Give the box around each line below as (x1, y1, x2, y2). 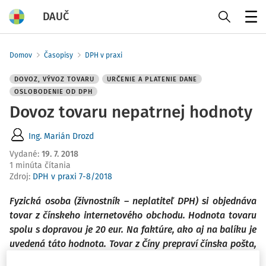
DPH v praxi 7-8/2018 (33, 172, 112, 182)
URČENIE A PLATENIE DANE (107, 75, 197, 83)
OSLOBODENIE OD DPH (14, 88, 93, 96)
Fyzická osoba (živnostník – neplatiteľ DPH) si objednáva (9, 195, 256, 207)
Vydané (9, 149, 37, 159)
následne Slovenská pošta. (9, 252, 122, 264)
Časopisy (44, 51, 73, 59)
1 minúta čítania (9, 160, 71, 170)
